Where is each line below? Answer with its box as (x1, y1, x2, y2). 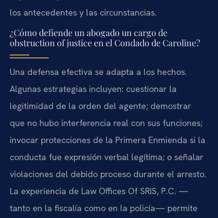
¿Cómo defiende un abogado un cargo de (10, 26, 167, 38)
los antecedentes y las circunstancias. (10, 6, 157, 18)
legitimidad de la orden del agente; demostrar (10, 100, 191, 111)
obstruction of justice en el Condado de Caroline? (10, 36, 200, 49)
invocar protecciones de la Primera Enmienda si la (10, 134, 205, 145)
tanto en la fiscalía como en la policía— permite (10, 202, 198, 214)
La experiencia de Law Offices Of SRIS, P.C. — (10, 185, 188, 197)
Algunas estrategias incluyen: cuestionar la (10, 83, 177, 94)
